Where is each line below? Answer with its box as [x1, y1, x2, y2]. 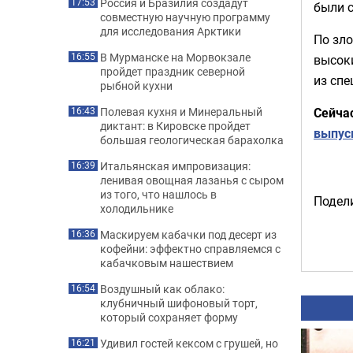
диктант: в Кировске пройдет [100, 118, 251, 133]
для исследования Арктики [100, 24, 241, 39]
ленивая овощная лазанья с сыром [100, 173, 284, 188]
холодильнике [100, 201, 173, 216]
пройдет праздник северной [100, 64, 245, 79]
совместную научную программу [100, 9, 270, 24]
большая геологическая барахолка [100, 132, 284, 147]
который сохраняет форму [100, 310, 238, 325]
